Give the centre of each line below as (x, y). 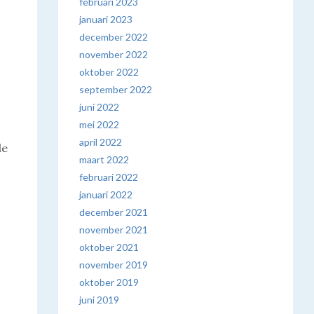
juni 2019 (100, 300)
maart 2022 (104, 159)
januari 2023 (106, 19)
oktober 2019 (109, 282)
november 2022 (114, 54)
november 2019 (114, 265)
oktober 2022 (109, 72)
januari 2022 (106, 194)
